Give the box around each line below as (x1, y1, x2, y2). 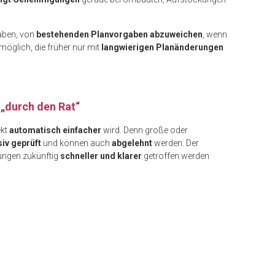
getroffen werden (142, 150, 209, 161)
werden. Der (152, 137, 199, 148)
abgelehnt (112, 137, 152, 148)
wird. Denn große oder (101, 125, 188, 135)
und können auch (41, 137, 112, 148)
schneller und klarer (60, 150, 142, 161)
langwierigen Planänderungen (101, 42, 223, 52)
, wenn (203, 29, 227, 39)
